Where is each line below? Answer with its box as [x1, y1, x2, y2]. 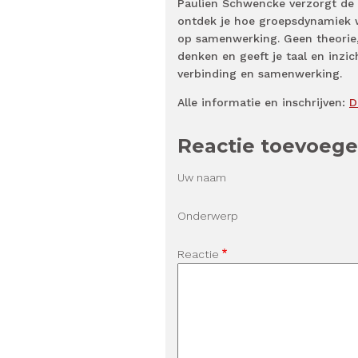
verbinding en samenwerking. [177, 66, 342, 80]
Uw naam [177, 170, 226, 184]
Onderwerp [177, 209, 238, 222]
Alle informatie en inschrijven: [177, 95, 349, 109]
